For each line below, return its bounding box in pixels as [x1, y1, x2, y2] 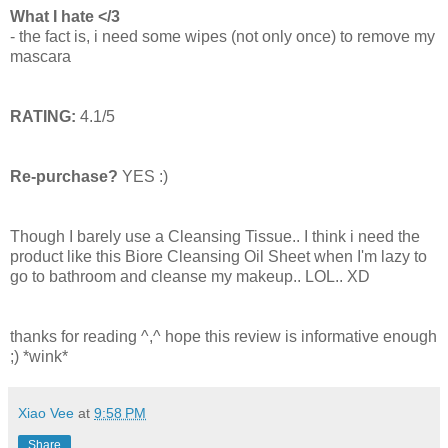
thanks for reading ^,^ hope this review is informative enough [10, 328, 437, 346]
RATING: [10, 108, 76, 126]
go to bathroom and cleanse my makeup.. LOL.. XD [10, 268, 370, 286]
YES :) [118, 168, 168, 186]
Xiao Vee [18, 405, 74, 422]
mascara [10, 48, 71, 66]
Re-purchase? [10, 168, 118, 186]
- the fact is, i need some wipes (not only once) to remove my [10, 28, 435, 46]
